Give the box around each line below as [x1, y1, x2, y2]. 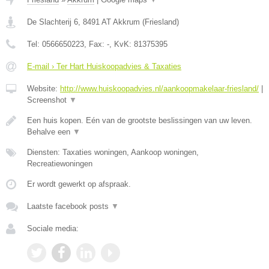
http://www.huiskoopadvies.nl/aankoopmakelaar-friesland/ [60, 84, 259, 93]
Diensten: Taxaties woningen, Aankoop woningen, [27, 148, 199, 157]
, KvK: [109, 40, 134, 49]
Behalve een [27, 127, 73, 136]
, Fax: [84, 40, 107, 49]
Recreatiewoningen [27, 159, 92, 168]
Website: [27, 84, 60, 93]
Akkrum [113, 17, 140, 26]
